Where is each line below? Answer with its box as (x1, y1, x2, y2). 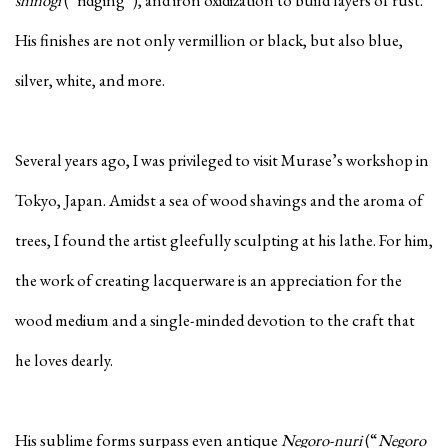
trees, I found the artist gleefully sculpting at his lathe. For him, (15, 229, 433, 252)
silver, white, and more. (15, 69, 165, 92)
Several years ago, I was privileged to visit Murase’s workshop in (15, 149, 429, 172)
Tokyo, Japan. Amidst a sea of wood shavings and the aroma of (15, 189, 423, 212)
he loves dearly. (15, 349, 113, 372)
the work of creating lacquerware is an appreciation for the (15, 269, 402, 292)
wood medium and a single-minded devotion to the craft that (15, 309, 415, 332)
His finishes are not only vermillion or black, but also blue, (15, 29, 403, 52)
